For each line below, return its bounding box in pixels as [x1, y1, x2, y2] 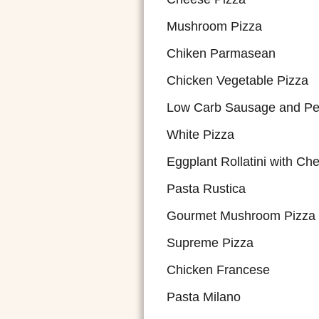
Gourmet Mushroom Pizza [167, 209, 315, 223]
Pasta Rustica [167, 182, 246, 196]
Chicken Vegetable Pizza [167, 73, 308, 88]
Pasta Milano [167, 290, 241, 304]
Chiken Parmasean [167, 46, 276, 61]
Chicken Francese [167, 263, 270, 277]
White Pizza [167, 127, 234, 142]
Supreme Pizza [167, 236, 253, 250]
